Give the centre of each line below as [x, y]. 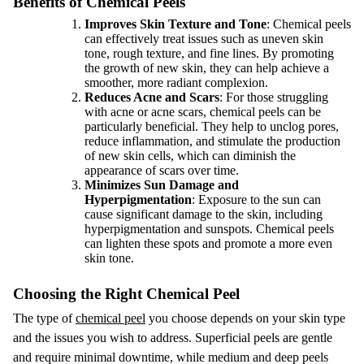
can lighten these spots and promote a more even [208, 243]
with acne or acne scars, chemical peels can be [203, 112]
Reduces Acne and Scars [152, 97]
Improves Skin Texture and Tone [175, 24]
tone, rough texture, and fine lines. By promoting [209, 53]
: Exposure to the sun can [256, 199]
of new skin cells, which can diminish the [190, 156]
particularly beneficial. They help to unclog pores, [212, 126]
